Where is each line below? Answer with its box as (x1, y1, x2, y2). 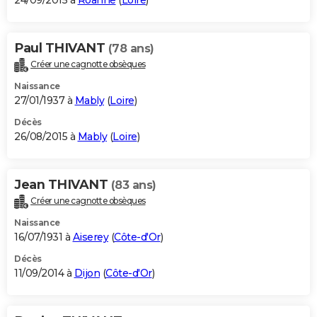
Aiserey (72, 230, 108, 243)
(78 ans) (108, 42, 154, 56)
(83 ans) (110, 178, 156, 192)
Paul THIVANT (14, 40, 108, 57)
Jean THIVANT (14, 177, 111, 193)
